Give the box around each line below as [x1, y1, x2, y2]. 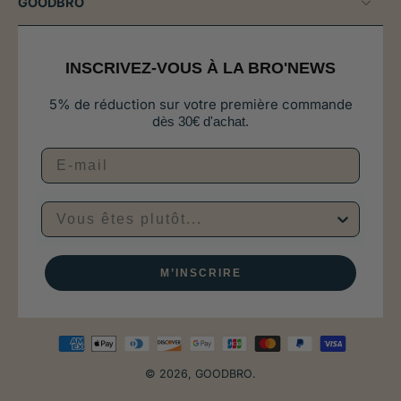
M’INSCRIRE [159, 267, 242, 279]
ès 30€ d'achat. [160, 114, 249, 129]
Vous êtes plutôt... [40, 200, 195, 216]
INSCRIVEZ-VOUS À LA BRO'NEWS [65, 59, 336, 77]
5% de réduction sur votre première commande [48, 96, 353, 113]
